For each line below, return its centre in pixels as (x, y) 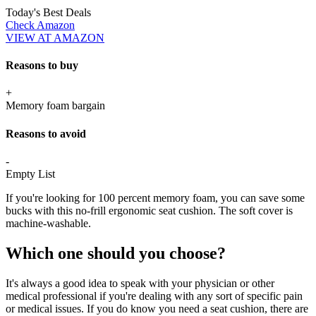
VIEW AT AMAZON (55, 37)
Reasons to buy (42, 66)
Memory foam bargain (55, 106)
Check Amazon (40, 25)
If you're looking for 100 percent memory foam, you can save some (155, 198)
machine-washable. (48, 224)
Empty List (30, 174)
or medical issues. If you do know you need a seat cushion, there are (157, 308)
